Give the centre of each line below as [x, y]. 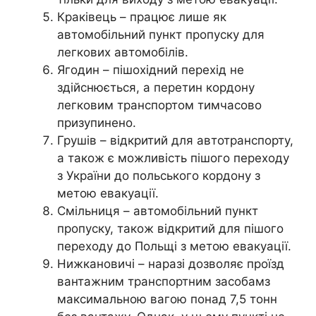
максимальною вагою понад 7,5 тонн [167, 299]
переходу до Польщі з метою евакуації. [174, 246]
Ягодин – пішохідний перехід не [151, 69]
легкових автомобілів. [123, 52]
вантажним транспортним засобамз [164, 281]
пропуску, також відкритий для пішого [170, 228]
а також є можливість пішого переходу [173, 158]
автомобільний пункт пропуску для [161, 34]
